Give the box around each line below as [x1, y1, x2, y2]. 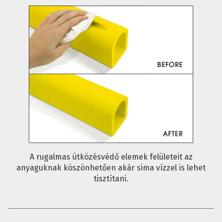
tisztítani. [94, 173, 128, 183]
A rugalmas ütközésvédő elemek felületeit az [29, 152, 193, 162]
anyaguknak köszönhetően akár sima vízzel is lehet [16, 163, 206, 172]
